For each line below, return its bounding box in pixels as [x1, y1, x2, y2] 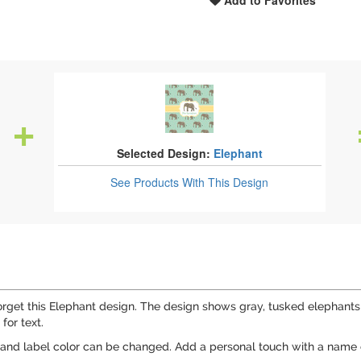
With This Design [182, 174, 269, 190]
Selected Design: [116, 145, 210, 161]
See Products [110, 174, 183, 190]
